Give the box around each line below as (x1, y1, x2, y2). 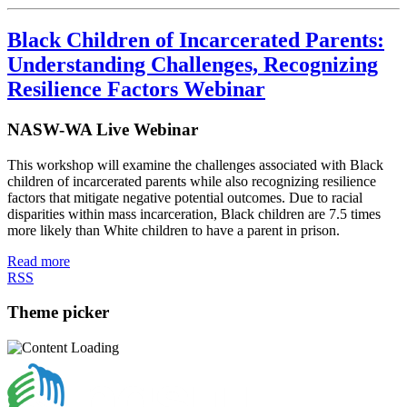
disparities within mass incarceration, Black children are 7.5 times (7, 205, 381, 222)
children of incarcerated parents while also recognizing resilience (7, 173, 376, 189)
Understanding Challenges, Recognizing (7, 52, 378, 76)
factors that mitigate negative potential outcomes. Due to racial (7, 189, 362, 205)
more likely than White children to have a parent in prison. (7, 222, 340, 238)
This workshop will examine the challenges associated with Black (7, 156, 383, 173)
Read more (7, 253, 70, 269)
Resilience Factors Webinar (7, 76, 265, 101)
